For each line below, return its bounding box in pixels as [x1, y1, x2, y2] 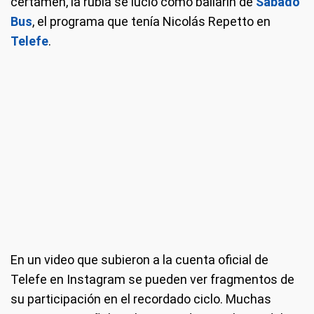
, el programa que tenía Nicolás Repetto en [32, 14, 271, 29]
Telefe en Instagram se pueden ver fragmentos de [11, 272, 294, 287]
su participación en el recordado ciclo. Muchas [11, 292, 271, 307]
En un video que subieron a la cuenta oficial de [11, 252, 268, 268]
